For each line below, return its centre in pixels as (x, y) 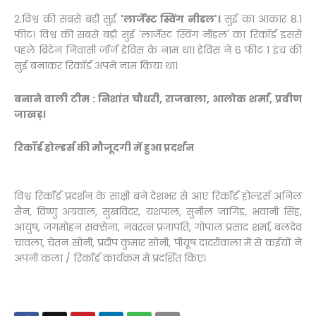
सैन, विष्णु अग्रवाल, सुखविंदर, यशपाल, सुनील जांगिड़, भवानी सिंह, (158, 212)
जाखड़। (30, 114)
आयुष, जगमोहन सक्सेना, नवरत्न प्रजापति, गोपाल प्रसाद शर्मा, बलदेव (158, 227)
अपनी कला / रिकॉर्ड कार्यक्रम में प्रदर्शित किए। (110, 258)
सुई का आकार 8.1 (261, 19)
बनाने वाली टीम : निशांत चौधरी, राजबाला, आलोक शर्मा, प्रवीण (158, 99)
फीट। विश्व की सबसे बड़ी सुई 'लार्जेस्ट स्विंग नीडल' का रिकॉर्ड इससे (158, 35)
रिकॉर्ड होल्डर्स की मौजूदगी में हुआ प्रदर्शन (104, 147)
